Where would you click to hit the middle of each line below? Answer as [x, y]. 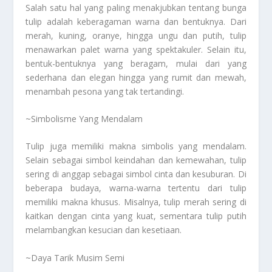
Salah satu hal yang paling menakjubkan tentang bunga [136, 7]
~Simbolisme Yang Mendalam [84, 118]
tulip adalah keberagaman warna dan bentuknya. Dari [136, 21]
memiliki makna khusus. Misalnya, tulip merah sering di [136, 202]
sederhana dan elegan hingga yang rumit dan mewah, [136, 77]
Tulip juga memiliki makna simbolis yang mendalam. [136, 146]
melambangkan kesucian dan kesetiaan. [104, 230]
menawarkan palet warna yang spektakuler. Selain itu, [136, 49]
